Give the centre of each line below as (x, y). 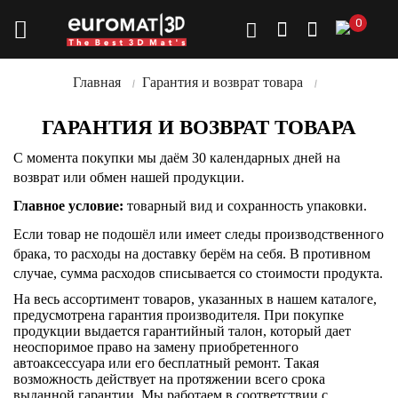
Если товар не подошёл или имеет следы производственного (199, 234)
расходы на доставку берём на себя (177, 254)
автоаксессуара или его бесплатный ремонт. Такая (166, 363)
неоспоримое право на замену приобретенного (156, 347)
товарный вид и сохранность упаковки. (247, 206)
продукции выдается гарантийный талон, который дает (182, 331)
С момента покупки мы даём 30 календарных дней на (177, 158)
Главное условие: (70, 206)
